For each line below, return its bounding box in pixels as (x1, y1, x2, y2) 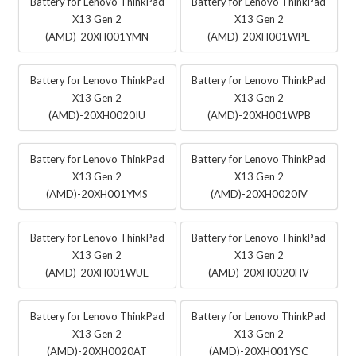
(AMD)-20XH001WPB (207, 108, 311, 122)
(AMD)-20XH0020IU (48, 108, 146, 122)
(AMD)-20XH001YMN (45, 29, 149, 43)
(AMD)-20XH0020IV (210, 187, 308, 200)
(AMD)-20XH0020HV (208, 265, 310, 279)
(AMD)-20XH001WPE (207, 29, 311, 43)
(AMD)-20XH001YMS (46, 187, 149, 200)
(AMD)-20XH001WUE (45, 265, 149, 279)
